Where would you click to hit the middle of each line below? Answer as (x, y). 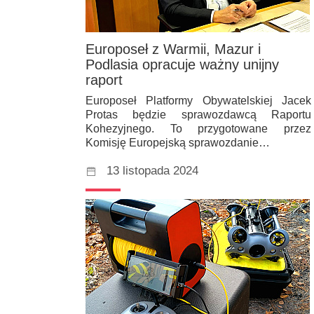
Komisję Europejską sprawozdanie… (178, 143)
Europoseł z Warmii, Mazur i (173, 49)
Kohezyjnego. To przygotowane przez (198, 129)
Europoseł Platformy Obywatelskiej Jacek (198, 101)
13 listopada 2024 (152, 171)
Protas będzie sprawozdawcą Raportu (198, 115)
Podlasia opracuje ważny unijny (182, 65)
